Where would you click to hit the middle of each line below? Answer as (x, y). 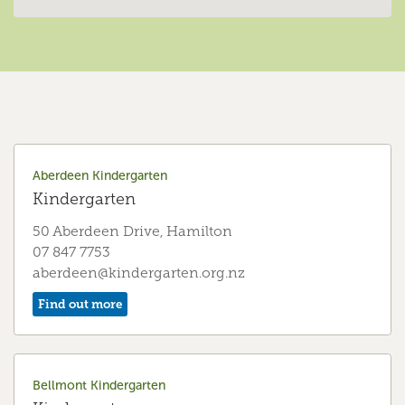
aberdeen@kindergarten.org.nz (139, 273)
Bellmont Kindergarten (99, 385)
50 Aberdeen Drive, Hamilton (132, 231)
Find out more (80, 304)
